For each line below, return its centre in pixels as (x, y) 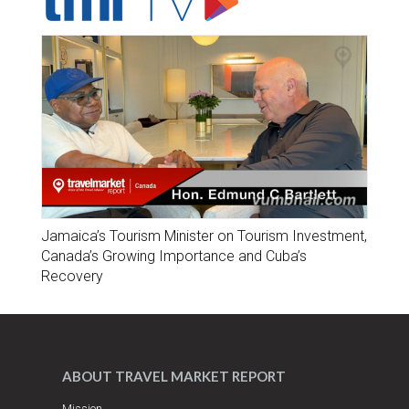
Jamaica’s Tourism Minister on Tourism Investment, (204, 236)
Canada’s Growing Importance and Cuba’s (174, 257)
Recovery (72, 277)
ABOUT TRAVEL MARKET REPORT (174, 377)
